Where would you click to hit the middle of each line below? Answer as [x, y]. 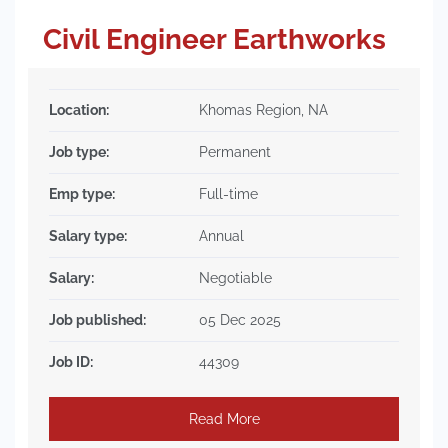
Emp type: [82, 194]
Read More [224, 418]
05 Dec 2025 [240, 320]
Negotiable [235, 278]
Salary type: [88, 236]
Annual [221, 236]
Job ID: [71, 362]
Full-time [228, 194]
